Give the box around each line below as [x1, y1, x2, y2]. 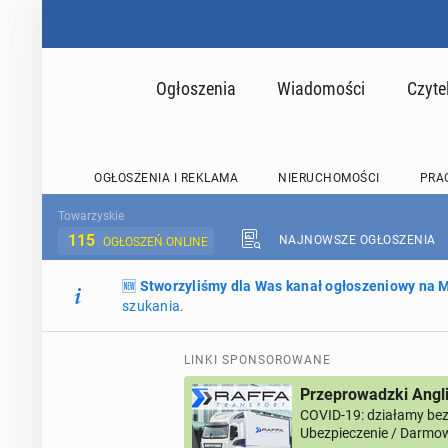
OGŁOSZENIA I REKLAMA [94, 171, 238, 185]
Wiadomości [277, 77, 365, 99]
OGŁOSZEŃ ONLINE [103, 235, 208, 249]
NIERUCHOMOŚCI [278, 171, 380, 185]
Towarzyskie [58, 209, 124, 223]
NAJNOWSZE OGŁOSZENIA [278, 233, 436, 247]
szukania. [122, 298, 185, 314]
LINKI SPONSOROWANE [184, 353, 331, 367]
